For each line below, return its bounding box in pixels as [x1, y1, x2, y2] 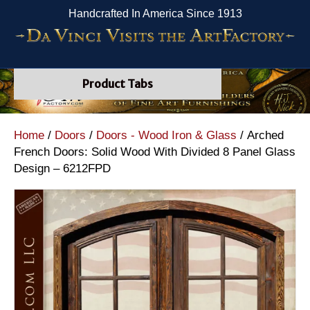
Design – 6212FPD [14, 161, 111, 175]
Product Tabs [82, 77, 153, 91]
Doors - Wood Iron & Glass [96, 128, 237, 142]
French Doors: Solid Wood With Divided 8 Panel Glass [14, 145, 295, 158]
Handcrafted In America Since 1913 [68, 8, 242, 19]
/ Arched [237, 128, 284, 142]
